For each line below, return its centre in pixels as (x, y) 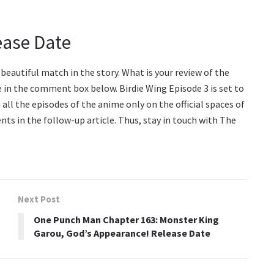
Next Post (39, 199)
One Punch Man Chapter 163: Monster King (126, 220)
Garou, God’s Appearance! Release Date (122, 233)
